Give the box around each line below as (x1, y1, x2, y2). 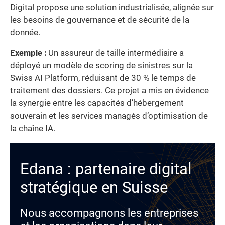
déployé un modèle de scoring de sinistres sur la (10, 61, 193, 71)
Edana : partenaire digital (20, 160, 192, 179)
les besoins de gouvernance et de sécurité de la (10, 15, 189, 25)
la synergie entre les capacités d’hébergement (10, 98, 184, 108)
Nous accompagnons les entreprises (20, 207, 198, 220)
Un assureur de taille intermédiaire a (46, 48, 184, 58)
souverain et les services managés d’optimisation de (10, 111, 208, 121)
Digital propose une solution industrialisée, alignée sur (10, 2, 214, 12)
